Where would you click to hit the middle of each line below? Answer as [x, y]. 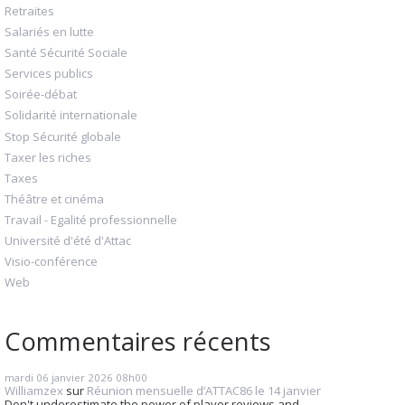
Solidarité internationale [71, 115]
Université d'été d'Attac [68, 241]
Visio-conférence [51, 262]
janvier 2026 [82, 378]
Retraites [29, 10]
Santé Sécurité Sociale [66, 53]
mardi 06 [27, 378]
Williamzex [34, 391]
